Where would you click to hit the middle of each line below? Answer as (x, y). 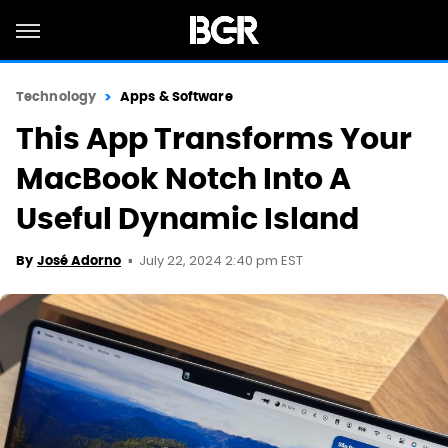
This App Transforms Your (214, 138)
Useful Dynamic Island (187, 218)
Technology (56, 96)
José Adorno (79, 260)
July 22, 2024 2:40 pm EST (221, 261)
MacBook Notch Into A (183, 178)
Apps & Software (176, 96)
